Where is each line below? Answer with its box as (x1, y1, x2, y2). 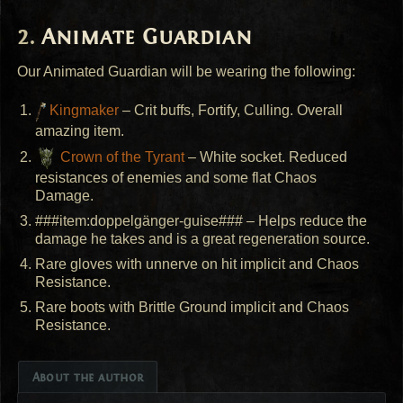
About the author (31, 370, 144, 385)
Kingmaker (46, 103, 120, 119)
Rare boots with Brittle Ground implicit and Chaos (35, 300, 350, 315)
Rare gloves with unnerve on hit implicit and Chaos (35, 256, 360, 272)
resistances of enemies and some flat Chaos (35, 170, 318, 185)
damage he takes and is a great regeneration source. (35, 231, 371, 246)
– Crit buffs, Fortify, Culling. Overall (119, 103, 344, 119)
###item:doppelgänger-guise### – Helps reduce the (35, 213, 368, 228)
